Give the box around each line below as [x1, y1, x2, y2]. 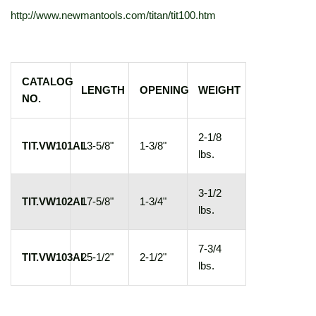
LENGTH [81, 83, 125, 96]
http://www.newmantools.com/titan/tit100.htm [11, 8, 216, 21]
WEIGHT [198, 83, 241, 96]
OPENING [140, 83, 189, 96]
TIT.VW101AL [22, 139, 87, 152]
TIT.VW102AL [22, 195, 87, 207]
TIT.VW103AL [22, 250, 87, 263]
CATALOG [22, 75, 73, 87]
